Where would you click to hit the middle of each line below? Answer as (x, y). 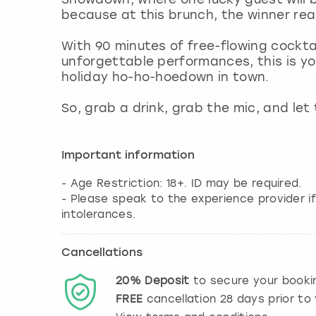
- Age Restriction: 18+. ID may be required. (182, 184)
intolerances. (99, 215)
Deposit (167, 281)
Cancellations (102, 254)
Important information (128, 156)
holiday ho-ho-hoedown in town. (167, 77)
